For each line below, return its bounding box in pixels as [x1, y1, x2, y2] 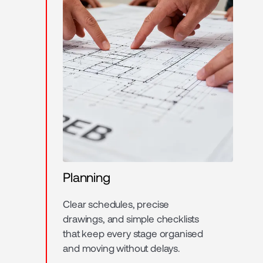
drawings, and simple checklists [63, 213, 200, 225]
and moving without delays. [63, 242, 180, 254]
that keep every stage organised [63, 227, 204, 240]
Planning [63, 169, 110, 185]
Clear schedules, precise [63, 198, 170, 210]
